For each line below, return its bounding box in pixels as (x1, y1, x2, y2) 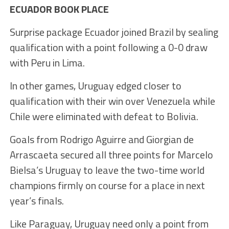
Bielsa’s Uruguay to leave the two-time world (9, 162, 204, 178)
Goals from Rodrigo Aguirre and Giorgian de (9, 131, 194, 148)
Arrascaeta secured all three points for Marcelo (9, 147, 213, 163)
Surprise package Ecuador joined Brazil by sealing (9, 24, 218, 40)
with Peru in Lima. (9, 55, 85, 71)
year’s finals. (9, 193, 64, 209)
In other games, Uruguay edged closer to (9, 78, 181, 94)
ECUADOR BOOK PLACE (9, 1, 109, 17)
